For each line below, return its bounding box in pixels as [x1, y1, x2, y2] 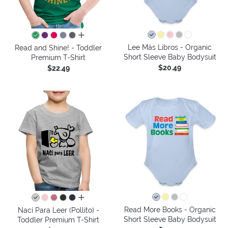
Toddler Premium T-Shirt [17, 215, 99, 224]
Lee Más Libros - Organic [128, 43, 212, 51]
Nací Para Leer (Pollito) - [17, 206, 99, 214]
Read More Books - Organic [124, 205, 216, 214]
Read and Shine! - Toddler [15, 43, 102, 52]
